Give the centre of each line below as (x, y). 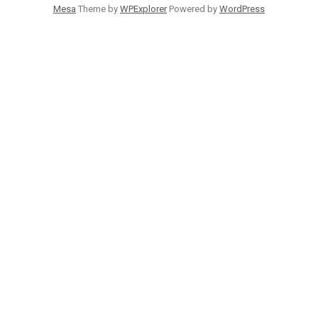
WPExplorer (143, 9)
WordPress (242, 9)
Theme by (98, 9)
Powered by (193, 9)
